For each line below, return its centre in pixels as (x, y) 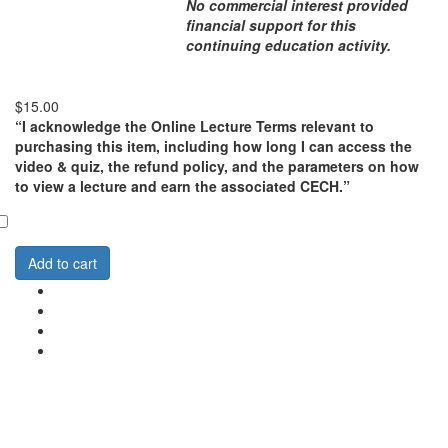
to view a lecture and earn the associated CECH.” (182, 186)
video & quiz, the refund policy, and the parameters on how (217, 166)
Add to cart (62, 263)
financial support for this (271, 25)
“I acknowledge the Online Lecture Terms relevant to (194, 126)
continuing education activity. (288, 45)
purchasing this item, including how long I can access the (213, 146)
